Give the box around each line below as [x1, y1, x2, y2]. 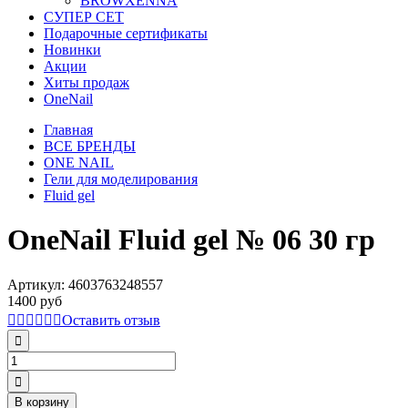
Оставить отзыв [62, 311, 160, 328]
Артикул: [7, 276, 68, 292]
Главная [44, 122, 93, 138]
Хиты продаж [44, 75, 129, 90]
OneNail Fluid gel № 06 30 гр [7, 223, 375, 257]
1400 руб [7, 292, 62, 309]
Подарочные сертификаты [44, 25, 208, 41]
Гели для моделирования [44, 171, 198, 187]
